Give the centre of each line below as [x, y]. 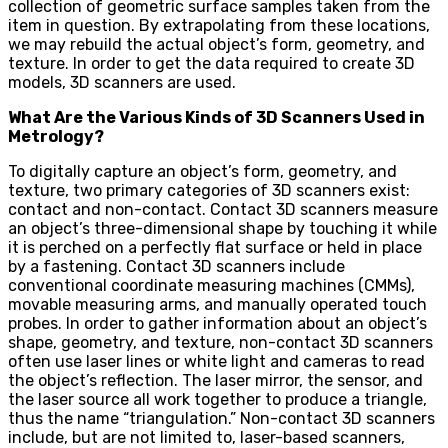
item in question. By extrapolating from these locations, [219, 25]
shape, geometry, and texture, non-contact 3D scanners [220, 342]
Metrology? [56, 136]
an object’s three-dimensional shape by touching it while [222, 228]
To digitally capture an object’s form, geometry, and [202, 171]
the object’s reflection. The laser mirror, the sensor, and [215, 380]
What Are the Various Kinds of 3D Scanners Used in [216, 117]
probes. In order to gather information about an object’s [217, 323]
